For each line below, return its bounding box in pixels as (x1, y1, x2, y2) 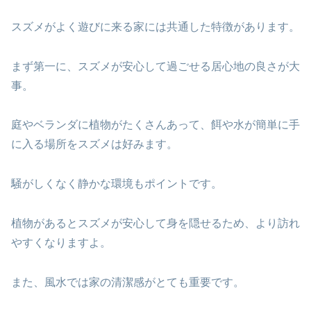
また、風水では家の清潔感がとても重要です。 (11, 276, 244, 288)
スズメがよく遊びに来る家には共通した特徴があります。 (11, 20, 300, 33)
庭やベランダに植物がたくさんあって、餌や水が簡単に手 (11, 119, 300, 131)
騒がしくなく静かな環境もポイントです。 (11, 178, 222, 190)
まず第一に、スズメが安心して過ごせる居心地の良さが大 (11, 60, 300, 72)
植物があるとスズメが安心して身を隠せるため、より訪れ (11, 217, 300, 230)
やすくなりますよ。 (11, 237, 111, 249)
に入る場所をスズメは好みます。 (11, 138, 178, 151)
